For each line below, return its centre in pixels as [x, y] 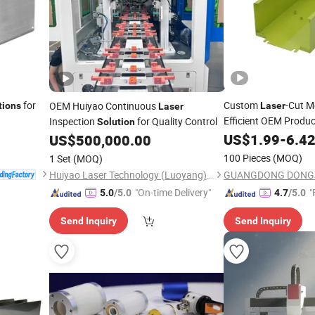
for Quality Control [176, 121]
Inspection [73, 121]
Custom [242, 105]
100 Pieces [247, 158]
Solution [116, 122]
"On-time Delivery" [173, 192]
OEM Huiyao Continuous [103, 106]
